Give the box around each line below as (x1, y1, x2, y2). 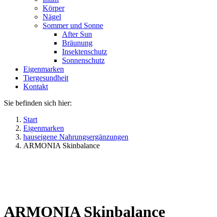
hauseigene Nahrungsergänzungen (23, 132, 128, 141)
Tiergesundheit (23, 73, 68, 82)
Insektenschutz (62, 47, 107, 56)
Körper (43, 3, 64, 12)
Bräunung (62, 38, 93, 47)
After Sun (62, 30, 92, 38)
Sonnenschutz (62, 56, 105, 64)
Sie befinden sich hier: (4, 98, 72, 107)
